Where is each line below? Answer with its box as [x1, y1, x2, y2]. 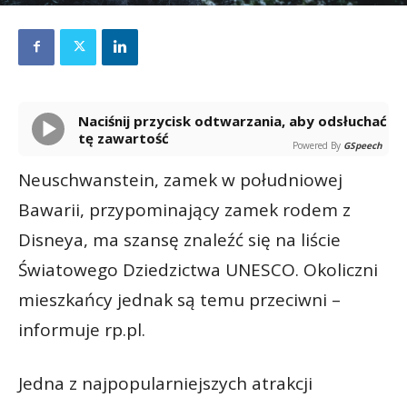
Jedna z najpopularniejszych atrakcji [18, 371, 313, 395]
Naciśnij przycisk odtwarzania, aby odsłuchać [78, 111, 89, 130]
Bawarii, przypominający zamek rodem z [18, 197, 351, 222]
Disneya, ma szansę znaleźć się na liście [18, 227, 341, 252]
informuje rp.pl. [18, 317, 145, 342]
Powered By [293, 138, 341, 152]
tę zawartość [78, 128, 169, 147]
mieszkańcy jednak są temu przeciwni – [18, 287, 341, 312]
